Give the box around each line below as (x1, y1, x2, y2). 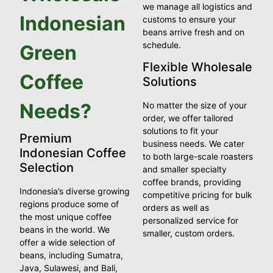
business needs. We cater (143, 138, 244, 149)
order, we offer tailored (143, 112, 233, 123)
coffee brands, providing (143, 176, 241, 187)
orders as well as (143, 202, 209, 213)
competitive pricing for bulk (143, 189, 252, 200)
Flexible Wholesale (143, 59, 252, 74)
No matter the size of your (143, 99, 247, 110)
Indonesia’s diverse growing (19, 185, 130, 196)
